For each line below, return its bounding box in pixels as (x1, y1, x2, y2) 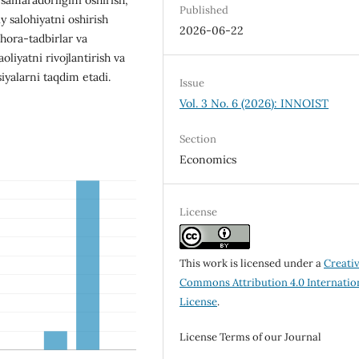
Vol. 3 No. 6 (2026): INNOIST (179, 95, 329, 111)
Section (179, 131, 217, 146)
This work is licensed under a (179, 256, 325, 270)
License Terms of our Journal (179, 329, 322, 344)
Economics (179, 151, 237, 167)
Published (179, 2, 229, 17)
